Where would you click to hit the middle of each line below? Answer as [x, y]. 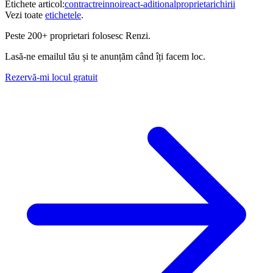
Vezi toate [24, 15]
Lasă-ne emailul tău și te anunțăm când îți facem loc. [105, 56]
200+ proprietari [58, 35]
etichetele [63, 15]
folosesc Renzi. [120, 35]
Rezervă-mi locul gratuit [51, 77]
